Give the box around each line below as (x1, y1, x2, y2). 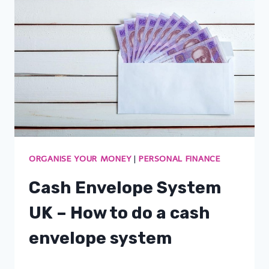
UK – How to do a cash (29, 202, 210, 223)
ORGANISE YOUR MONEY (29, 153, 131, 164)
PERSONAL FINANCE (139, 153, 220, 164)
